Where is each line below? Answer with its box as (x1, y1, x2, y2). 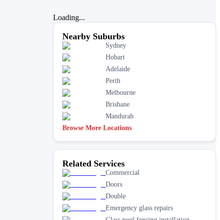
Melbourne (106, 88, 136, 96)
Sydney (106, 41, 126, 49)
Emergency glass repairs (106, 204, 173, 212)
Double (106, 192, 126, 200)
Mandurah (106, 112, 134, 120)
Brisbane (106, 100, 130, 108)
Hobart (106, 53, 125, 61)
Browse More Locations (62, 124, 132, 132)
